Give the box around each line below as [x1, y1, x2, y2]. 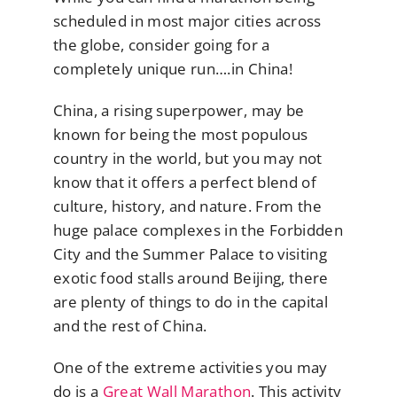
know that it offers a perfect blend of [53, 172, 316, 193]
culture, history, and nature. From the [53, 196, 322, 217]
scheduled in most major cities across [53, 11, 322, 32]
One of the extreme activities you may [53, 357, 328, 378]
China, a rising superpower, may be [53, 100, 305, 121]
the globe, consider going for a [53, 35, 270, 56]
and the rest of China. [53, 315, 207, 337]
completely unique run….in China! [53, 58, 292, 80]
